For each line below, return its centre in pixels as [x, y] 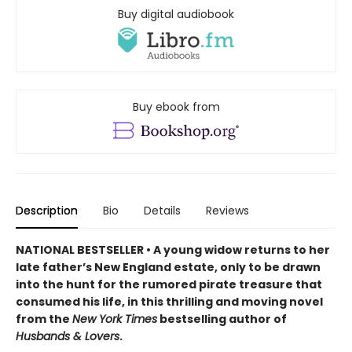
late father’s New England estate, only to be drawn [168, 268]
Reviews [227, 211]
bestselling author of [222, 319]
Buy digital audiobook [176, 15]
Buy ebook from [176, 107]
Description [47, 211]
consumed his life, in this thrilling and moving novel [169, 302]
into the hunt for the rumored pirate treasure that [169, 285]
